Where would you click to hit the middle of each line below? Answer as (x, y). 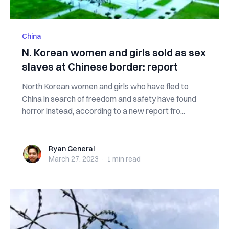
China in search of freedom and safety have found (109, 99)
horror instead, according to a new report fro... (103, 111)
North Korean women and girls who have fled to (105, 86)
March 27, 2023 (73, 159)
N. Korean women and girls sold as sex (114, 52)
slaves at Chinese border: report (100, 67)
